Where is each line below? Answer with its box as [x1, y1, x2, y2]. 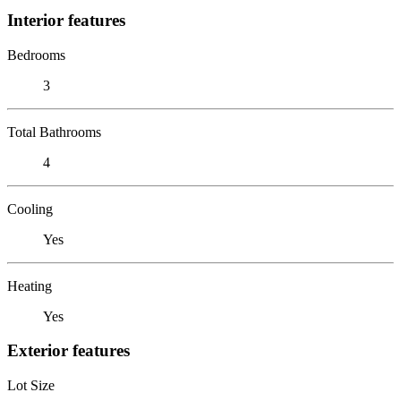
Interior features [7, 10, 125, 30]
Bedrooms [7, 47, 65, 63]
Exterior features [7, 341, 130, 361]
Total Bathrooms [7, 124, 101, 140]
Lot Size [7, 377, 55, 393]
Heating [7, 277, 52, 294]
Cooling [7, 200, 53, 217]
